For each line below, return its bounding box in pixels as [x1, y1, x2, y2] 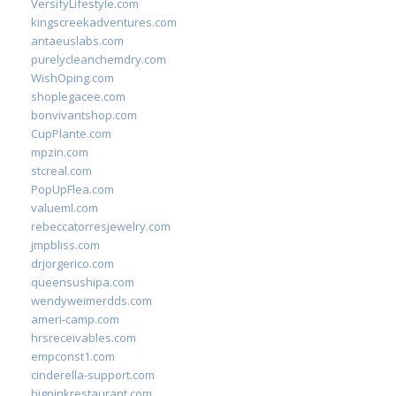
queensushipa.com [31, 274, 134, 290]
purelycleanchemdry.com [31, 51, 166, 67]
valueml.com [31, 200, 98, 216]
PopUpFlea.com [31, 181, 114, 197]
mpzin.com [31, 144, 88, 160]
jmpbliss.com [31, 237, 100, 253]
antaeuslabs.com [31, 33, 124, 49]
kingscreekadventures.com [31, 14, 177, 30]
